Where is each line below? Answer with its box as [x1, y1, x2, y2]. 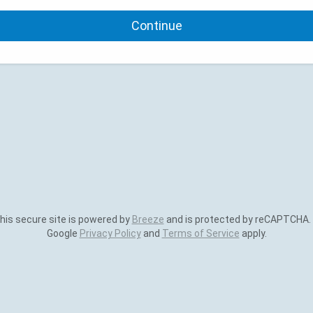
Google [46, 228, 80, 239]
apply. [239, 228, 267, 239]
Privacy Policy [79, 228, 141, 239]
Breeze [131, 214, 164, 225]
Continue [131, 17, 182, 33]
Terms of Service [161, 228, 240, 239]
